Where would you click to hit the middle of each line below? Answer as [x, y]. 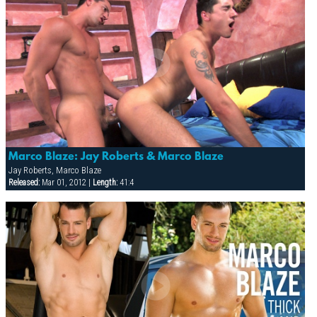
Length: [105, 182]
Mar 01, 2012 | [66, 182]
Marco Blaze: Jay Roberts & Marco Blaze [116, 157]
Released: [24, 182]
